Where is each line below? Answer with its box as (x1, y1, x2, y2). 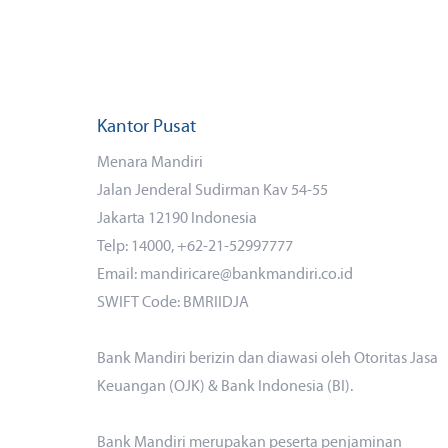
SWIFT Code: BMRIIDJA (97, 295, 249, 311)
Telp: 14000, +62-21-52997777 (97, 239, 293, 255)
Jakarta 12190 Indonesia (97, 211, 257, 227)
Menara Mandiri (97, 155, 203, 171)
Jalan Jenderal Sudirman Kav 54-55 (97, 183, 328, 199)
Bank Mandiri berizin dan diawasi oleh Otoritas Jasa (97, 351, 438, 367)
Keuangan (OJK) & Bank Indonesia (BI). (97, 379, 353, 395)
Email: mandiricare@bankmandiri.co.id (97, 267, 353, 283)
